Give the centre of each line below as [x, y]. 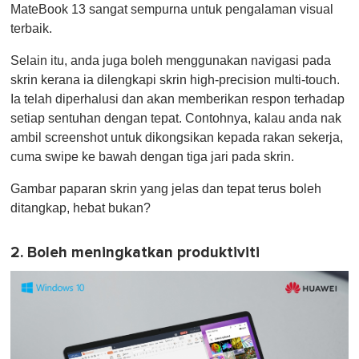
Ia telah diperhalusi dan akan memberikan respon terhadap [177, 99]
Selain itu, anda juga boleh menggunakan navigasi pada [171, 61]
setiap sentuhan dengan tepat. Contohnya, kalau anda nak [176, 119]
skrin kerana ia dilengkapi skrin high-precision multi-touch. [175, 80]
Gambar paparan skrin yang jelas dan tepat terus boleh [166, 189]
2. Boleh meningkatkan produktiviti [135, 253]
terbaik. [31, 29]
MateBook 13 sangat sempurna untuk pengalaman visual [172, 10]
